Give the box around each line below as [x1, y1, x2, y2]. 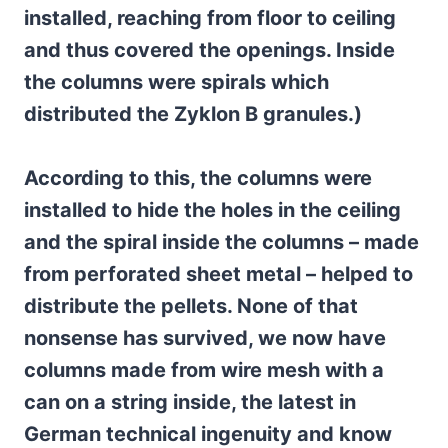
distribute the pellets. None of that [24, 294, 358, 318]
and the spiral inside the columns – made [24, 230, 419, 254]
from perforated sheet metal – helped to [24, 262, 413, 286]
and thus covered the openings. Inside [24, 38, 395, 62]
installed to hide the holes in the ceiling [24, 198, 401, 222]
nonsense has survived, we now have [24, 326, 386, 350]
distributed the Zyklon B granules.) [24, 102, 362, 126]
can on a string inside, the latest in [24, 390, 356, 414]
